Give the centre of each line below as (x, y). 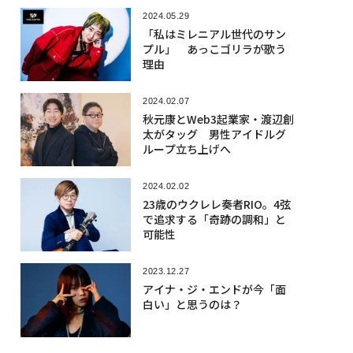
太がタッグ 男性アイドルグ (214, 134)
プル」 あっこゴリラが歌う (214, 49)
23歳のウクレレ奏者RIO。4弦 (216, 204)
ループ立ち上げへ (186, 149)
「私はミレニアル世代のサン (214, 34)
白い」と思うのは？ (192, 305)
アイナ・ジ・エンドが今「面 (214, 290)
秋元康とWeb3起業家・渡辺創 (218, 119)
